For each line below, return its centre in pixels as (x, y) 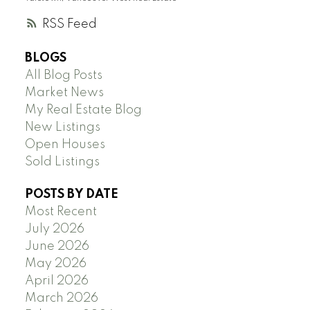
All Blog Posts (63, 76)
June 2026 (57, 247)
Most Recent (61, 212)
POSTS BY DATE (71, 195)
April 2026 (56, 281)
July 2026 (54, 229)
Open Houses (65, 145)
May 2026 (55, 264)
